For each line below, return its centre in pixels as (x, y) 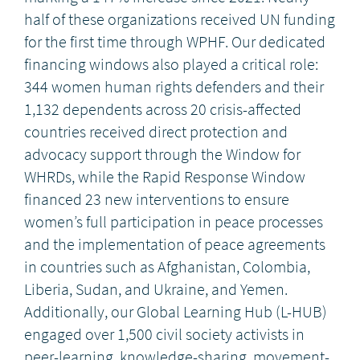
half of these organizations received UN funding (180, 20)
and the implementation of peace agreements (175, 245)
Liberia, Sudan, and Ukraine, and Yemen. (156, 290)
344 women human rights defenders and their (174, 87)
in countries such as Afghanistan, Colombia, (167, 267)
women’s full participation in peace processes (174, 222)
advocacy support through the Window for (162, 155)
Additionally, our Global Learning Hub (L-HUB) (176, 312)
